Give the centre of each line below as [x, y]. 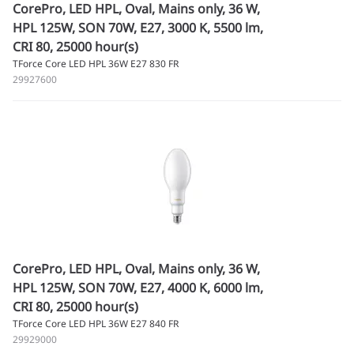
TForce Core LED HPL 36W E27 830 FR [96, 64]
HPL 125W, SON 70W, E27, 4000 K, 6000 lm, [138, 288]
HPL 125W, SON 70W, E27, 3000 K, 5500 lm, [138, 28]
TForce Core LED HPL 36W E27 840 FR [96, 324]
